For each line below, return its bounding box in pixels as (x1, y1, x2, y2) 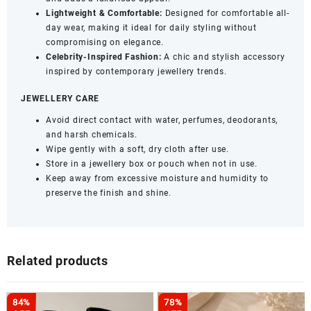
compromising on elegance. (46, 37, 165, 47)
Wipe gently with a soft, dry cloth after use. (46, 144, 229, 154)
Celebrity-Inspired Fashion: (46, 51, 162, 62)
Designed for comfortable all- (162, 8, 289, 18)
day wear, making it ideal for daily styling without (46, 22, 257, 33)
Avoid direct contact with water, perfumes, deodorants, (46, 115, 278, 125)
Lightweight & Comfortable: (46, 8, 162, 18)
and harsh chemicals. (46, 129, 138, 140)
